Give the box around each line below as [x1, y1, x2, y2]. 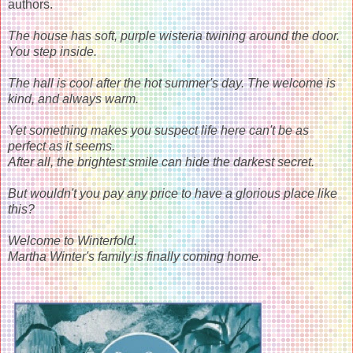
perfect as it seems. [8, 139, 115, 153]
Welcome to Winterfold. [8, 233, 137, 247]
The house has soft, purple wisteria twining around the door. [8, 28, 340, 43]
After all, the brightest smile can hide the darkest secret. [8, 154, 314, 169]
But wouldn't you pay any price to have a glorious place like [8, 186, 337, 200]
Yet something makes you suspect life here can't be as [8, 123, 309, 137]
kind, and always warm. [8, 91, 139, 106]
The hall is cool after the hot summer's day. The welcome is [8, 76, 336, 90]
